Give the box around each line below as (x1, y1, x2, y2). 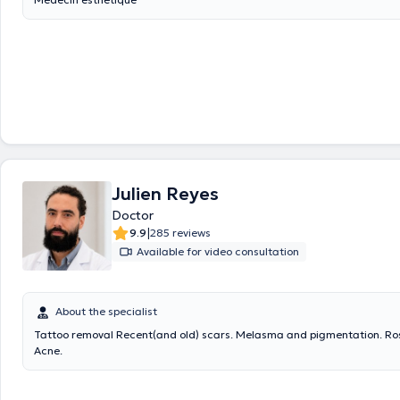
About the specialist (55, 304, 157, 318)
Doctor (112, 207, 154, 223)
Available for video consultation (137, 245, 299, 258)
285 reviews (150, 226, 211, 239)
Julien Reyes (112, 182, 219, 205)
